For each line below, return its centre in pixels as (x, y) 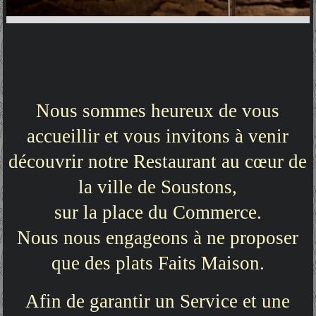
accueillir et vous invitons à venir (158, 136)
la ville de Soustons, (158, 187)
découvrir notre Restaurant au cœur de (158, 162)
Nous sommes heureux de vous (158, 111)
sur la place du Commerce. (158, 213)
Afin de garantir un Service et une (158, 302)
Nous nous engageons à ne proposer (158, 238)
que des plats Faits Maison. (158, 263)
